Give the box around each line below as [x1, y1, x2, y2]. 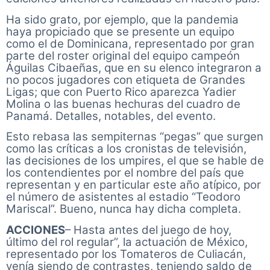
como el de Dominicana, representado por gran [6, 36, 254, 51]
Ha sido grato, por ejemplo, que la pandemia [6, 12, 239, 27]
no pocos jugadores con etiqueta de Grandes [6, 72, 245, 87]
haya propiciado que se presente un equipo [6, 24, 234, 39]
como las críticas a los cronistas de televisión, [6, 142, 246, 156]
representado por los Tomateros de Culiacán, [6, 246, 246, 261]
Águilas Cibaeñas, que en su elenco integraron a [6, 60, 262, 75]
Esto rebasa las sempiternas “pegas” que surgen [6, 130, 263, 144]
